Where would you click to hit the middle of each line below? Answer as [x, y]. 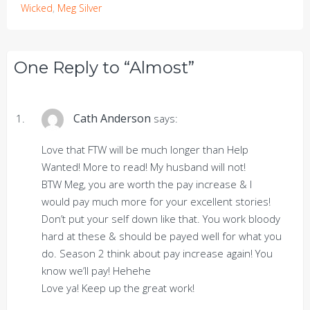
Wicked [37, 8]
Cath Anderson [112, 119]
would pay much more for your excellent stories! [156, 201]
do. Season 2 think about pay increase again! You [157, 253]
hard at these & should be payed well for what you [162, 236]
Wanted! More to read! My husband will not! [144, 167]
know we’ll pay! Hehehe [96, 271]
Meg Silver [80, 8]
